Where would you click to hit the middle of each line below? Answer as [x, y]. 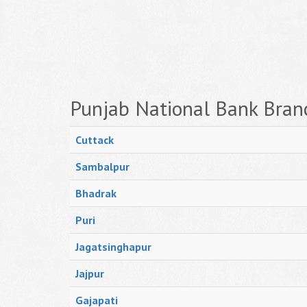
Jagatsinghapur [113, 247]
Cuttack [95, 140]
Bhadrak [96, 193]
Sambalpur [102, 167]
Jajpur [90, 273]
